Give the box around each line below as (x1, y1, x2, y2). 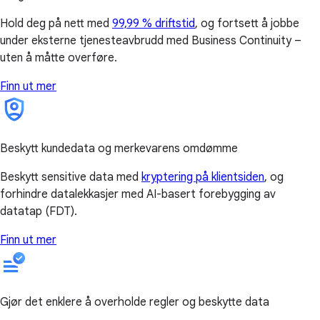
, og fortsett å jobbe (195, 16, 299, 31)
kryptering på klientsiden (141, 169, 264, 184)
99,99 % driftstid (112, 16, 195, 31)
